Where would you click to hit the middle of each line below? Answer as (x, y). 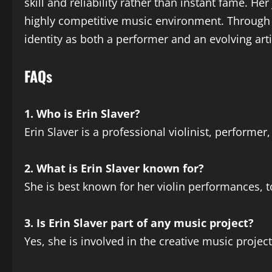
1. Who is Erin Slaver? (82, 114)
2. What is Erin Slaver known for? (114, 168)
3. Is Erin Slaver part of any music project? (139, 223)
